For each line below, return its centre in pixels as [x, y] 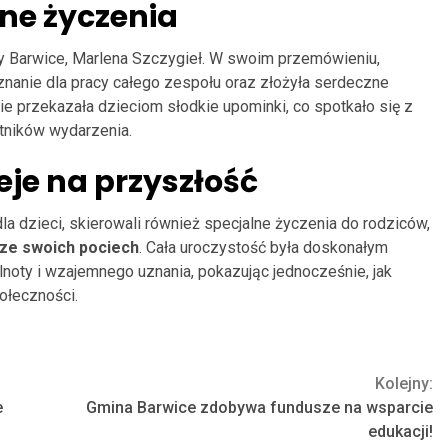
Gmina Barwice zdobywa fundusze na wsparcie [259, 407]
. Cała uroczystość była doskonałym [263, 247]
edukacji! [400, 431]
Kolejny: [404, 383]
